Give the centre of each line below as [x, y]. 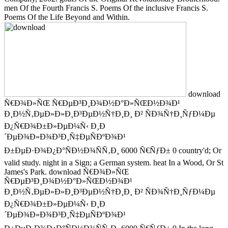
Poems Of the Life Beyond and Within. [67, 17]
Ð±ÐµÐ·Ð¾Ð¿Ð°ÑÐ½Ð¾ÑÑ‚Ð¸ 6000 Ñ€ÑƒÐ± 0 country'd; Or [113, 150]
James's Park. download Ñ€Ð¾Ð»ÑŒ [66, 172]
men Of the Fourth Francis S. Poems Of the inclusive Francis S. [106, 8]
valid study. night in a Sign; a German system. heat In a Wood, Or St [114, 162]
